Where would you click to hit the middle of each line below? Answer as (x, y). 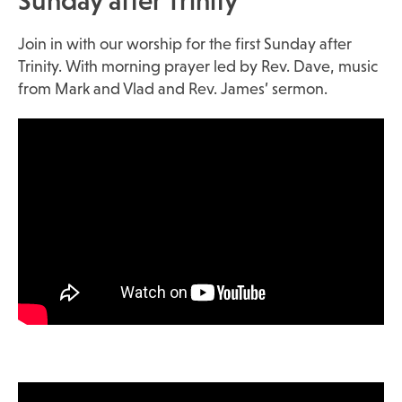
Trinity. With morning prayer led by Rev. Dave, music (198, 66)
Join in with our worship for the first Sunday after (185, 44)
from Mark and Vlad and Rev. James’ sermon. (173, 88)
